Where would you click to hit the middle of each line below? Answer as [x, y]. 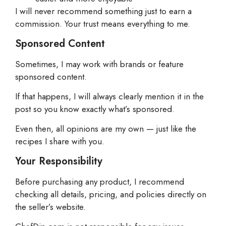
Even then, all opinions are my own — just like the [106, 129]
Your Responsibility [59, 161]
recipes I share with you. [60, 142]
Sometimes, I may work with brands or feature [99, 64]
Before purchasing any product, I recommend [100, 181]
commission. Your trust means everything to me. [103, 24]
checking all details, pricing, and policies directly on [111, 194]
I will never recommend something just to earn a [103, 11]
